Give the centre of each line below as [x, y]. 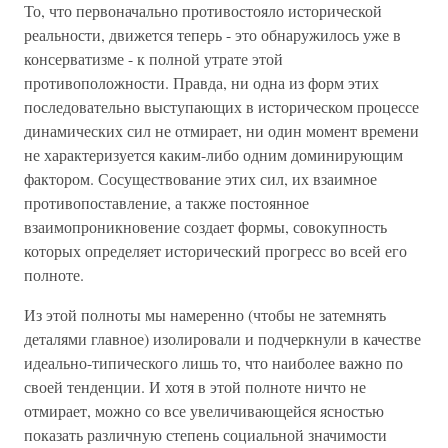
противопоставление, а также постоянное [166, 202]
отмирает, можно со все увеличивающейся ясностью [204, 410]
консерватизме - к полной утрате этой [153, 58]
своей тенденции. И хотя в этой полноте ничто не [195, 386]
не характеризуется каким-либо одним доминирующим [213, 154]
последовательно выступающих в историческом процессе [221, 106]
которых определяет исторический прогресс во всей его [215, 250]
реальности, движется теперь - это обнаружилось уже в [212, 34]
